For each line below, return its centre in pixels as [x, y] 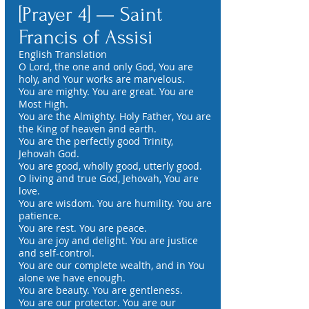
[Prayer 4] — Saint [91, 14]
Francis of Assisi [86, 37]
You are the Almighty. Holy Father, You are [115, 116]
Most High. [43, 104]
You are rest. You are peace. [83, 228]
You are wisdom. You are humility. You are [115, 203]
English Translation [63, 54]
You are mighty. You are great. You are [106, 91]
